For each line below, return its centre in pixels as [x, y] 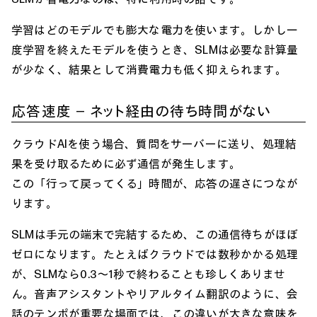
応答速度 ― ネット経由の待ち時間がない [142, 110]
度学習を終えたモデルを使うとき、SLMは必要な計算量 [155, 49]
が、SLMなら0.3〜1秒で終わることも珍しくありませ [149, 273]
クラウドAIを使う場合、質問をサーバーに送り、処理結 [154, 143]
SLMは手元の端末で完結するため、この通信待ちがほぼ [155, 234]
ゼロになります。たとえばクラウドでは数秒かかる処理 [155, 254]
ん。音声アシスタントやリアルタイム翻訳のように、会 [155, 293]
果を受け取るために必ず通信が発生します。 [126, 163]
